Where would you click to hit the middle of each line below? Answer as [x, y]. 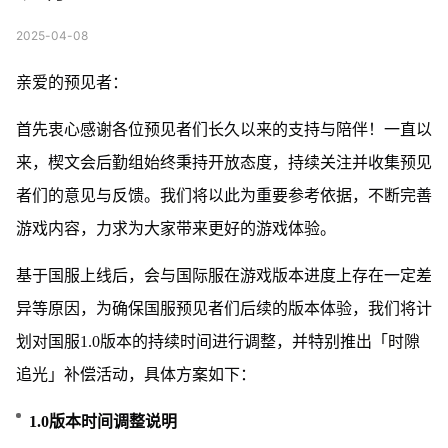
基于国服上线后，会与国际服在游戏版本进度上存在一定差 [223, 275]
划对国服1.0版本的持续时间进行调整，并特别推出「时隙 [217, 341]
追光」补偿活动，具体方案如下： [135, 374]
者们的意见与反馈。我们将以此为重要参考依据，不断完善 [223, 195]
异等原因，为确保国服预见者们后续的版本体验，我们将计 [223, 308]
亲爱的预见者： [71, 82]
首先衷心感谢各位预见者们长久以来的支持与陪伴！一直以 [223, 129]
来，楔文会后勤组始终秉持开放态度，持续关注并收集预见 [223, 162]
